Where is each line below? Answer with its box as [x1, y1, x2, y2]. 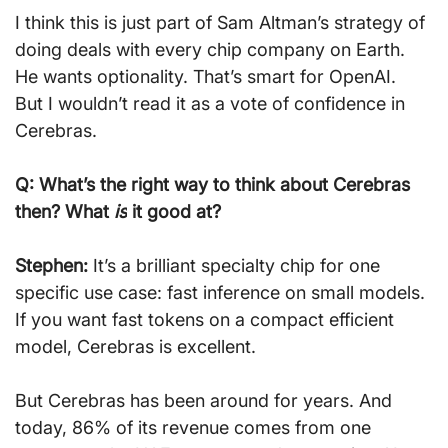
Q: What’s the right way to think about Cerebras [15, 173, 415, 195]
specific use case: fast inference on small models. [15, 281, 430, 303]
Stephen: [15, 254, 88, 276]
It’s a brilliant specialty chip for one [88, 254, 385, 276]
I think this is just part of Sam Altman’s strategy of [15, 11, 430, 33]
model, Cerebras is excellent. [15, 335, 256, 357]
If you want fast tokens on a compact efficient [15, 308, 399, 330]
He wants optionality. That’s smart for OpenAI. [15, 65, 401, 87]
